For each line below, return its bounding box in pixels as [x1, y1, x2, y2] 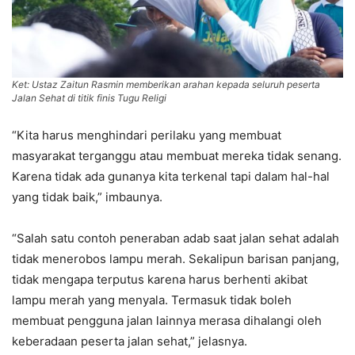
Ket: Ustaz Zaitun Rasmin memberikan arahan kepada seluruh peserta [12, 78, 320, 90]
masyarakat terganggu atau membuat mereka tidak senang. [12, 147, 342, 163]
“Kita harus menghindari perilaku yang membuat [12, 127, 281, 143]
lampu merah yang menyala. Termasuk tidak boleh [12, 292, 292, 307]
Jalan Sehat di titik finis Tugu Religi [12, 91, 166, 104]
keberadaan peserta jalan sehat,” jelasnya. [12, 333, 247, 349]
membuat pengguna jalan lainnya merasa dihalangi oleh [12, 312, 322, 328]
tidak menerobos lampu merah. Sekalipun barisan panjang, [12, 250, 339, 266]
